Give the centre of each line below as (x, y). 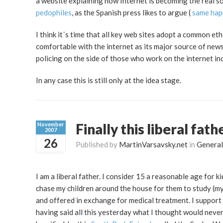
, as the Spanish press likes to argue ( (132, 12)
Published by (97, 145)
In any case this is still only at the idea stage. (109, 80)
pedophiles (54, 12)
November (51, 124)
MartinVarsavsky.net (153, 145)
